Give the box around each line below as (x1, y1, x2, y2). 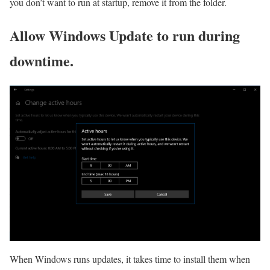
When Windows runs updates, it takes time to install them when (10, 252, 250, 265)
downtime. (10, 50, 74, 72)
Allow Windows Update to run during (10, 25, 240, 46)
